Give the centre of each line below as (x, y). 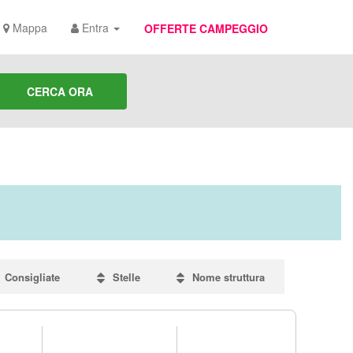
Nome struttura (227, 277)
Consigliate (31, 277)
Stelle (124, 277)
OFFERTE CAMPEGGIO (206, 28)
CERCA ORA (60, 91)
